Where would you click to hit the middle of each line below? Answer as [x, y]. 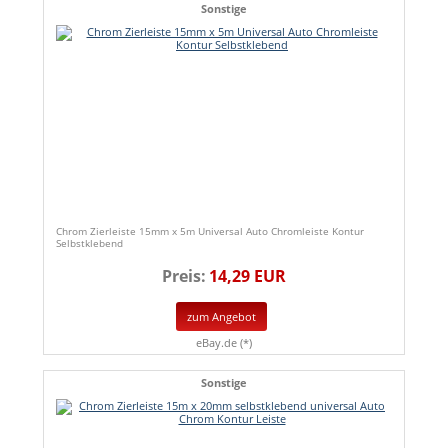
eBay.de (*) [224, 342]
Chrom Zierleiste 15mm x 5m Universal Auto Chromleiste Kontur [210, 231]
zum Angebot [221, 316]
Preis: [184, 276]
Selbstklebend [89, 243]
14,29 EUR [247, 276]
